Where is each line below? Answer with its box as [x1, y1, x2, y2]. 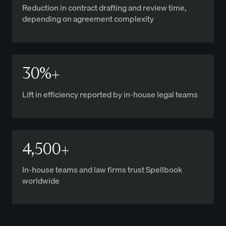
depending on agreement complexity [22, 12, 154, 25]
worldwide [22, 174, 60, 188]
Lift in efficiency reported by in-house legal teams [22, 87, 198, 101]
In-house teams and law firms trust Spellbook [22, 163, 183, 177]
